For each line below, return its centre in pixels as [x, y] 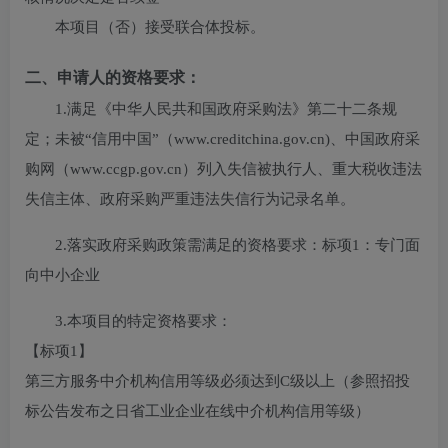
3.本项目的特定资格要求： [143, 321]
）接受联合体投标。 [197, 27]
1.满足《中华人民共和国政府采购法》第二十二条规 [226, 109]
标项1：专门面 [371, 245]
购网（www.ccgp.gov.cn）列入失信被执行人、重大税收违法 [223, 169]
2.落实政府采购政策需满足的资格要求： [188, 245]
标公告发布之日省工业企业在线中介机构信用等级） [197, 411]
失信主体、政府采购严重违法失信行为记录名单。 [190, 199]
